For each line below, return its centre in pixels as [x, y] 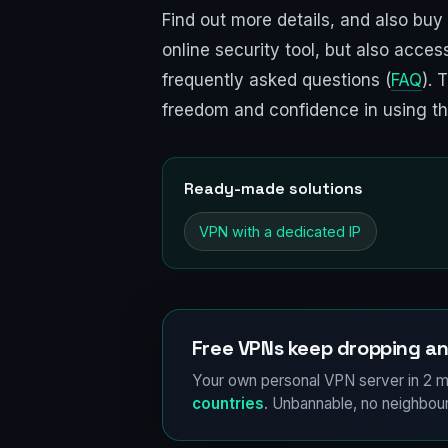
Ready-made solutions [273, 188]
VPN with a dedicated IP [280, 231]
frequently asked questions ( [276, 80]
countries [227, 403]
